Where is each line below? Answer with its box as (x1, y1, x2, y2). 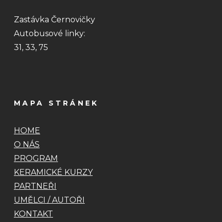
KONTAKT (14, 209, 53, 219)
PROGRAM (14, 153, 58, 163)
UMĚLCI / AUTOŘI (14, 195, 85, 205)
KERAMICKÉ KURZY (14, 167, 93, 177)
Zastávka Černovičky (14, 14, 95, 24)
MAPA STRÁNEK (14, 98, 99, 108)
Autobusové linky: (14, 28, 85, 38)
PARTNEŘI (14, 181, 56, 191)
